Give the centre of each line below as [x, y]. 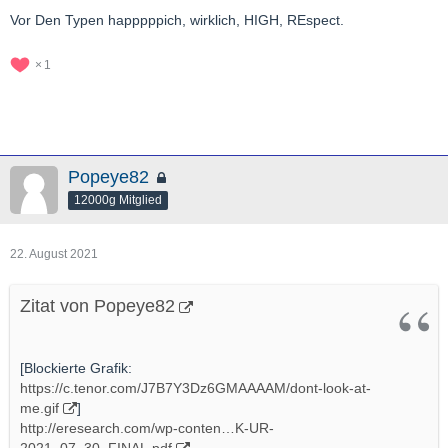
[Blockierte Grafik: [76, 368]
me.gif [39, 408]
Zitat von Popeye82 [97, 306]
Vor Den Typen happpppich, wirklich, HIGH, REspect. [177, 20]
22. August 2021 [54, 254]
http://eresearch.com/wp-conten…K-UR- [147, 428]
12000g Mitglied [118, 199]
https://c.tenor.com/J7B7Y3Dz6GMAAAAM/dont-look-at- [195, 388]
